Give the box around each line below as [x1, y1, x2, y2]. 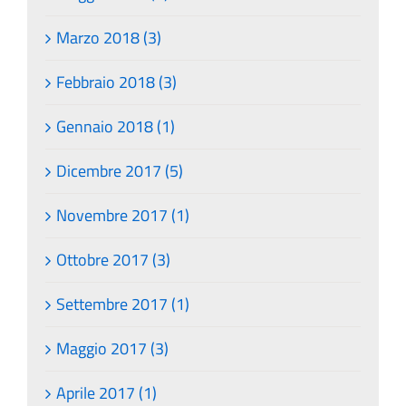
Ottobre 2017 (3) [56, 246, 170, 272]
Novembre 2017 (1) [56, 202, 189, 227]
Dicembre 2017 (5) [56, 158, 183, 183]
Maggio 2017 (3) [56, 335, 169, 361]
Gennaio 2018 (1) [56, 113, 175, 139]
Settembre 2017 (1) [56, 291, 189, 316]
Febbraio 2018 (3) [56, 69, 177, 94]
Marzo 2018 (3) [56, 24, 161, 50]
